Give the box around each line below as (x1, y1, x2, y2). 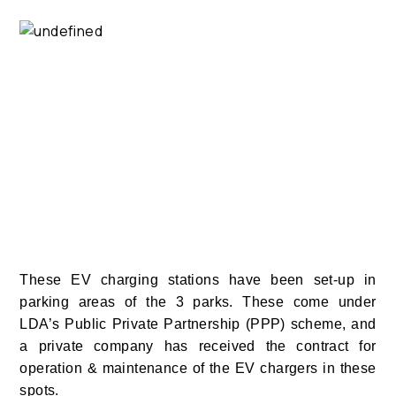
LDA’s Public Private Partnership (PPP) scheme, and (19, 316, 377, 331)
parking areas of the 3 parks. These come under (19, 294, 377, 309)
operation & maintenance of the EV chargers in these (19, 361, 377, 376)
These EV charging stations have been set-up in (19, 272, 377, 287)
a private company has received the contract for (19, 339, 377, 354)
